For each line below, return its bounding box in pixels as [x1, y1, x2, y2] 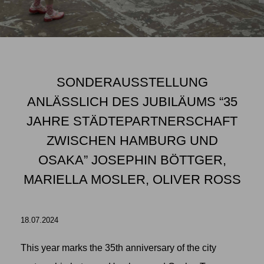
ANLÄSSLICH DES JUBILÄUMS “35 [27, 94, 237, 109]
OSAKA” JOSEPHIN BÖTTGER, [38, 153, 226, 167]
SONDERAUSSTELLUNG [56, 75, 208, 90]
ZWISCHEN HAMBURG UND [46, 133, 218, 148]
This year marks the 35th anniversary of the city [21, 242, 216, 253]
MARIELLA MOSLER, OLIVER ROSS [23, 172, 241, 187]
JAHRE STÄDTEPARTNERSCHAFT [27, 114, 237, 128]
